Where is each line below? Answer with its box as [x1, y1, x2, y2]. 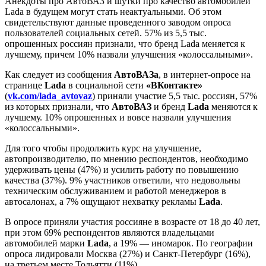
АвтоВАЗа [114, 69, 159, 80]
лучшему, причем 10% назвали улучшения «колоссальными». [5, 49, 253, 59]
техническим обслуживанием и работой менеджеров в [5, 185, 226, 196]
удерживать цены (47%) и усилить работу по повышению [5, 164, 239, 175]
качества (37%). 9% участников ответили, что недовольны [5, 175, 240, 185]
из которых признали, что [5, 101, 112, 112]
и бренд [154, 101, 188, 112]
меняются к [211, 101, 258, 112]
